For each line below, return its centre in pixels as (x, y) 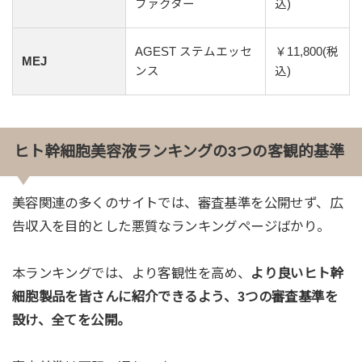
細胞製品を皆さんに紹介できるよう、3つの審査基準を (175, 296)
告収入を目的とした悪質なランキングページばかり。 (171, 226)
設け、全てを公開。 (71, 320)
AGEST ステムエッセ (194, 52)
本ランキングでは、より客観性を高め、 (131, 273)
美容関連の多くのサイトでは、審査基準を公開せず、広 (177, 202)
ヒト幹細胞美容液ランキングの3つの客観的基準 (179, 151)
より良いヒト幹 (297, 273)
